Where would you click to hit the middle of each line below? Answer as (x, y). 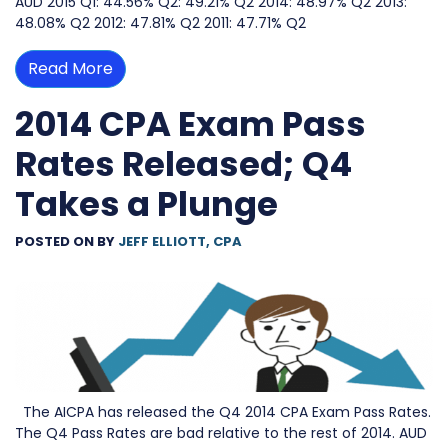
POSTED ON (56, 241)
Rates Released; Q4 (183, 163)
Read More (70, 68)
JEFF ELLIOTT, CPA (180, 241)
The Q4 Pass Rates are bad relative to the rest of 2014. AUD (221, 433)
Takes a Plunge (146, 203)
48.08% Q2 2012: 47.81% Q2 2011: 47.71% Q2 (160, 22)
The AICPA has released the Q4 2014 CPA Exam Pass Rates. (223, 412)
